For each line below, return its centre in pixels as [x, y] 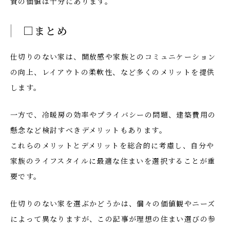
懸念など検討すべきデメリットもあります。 [89, 130]
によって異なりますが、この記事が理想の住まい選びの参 [113, 219]
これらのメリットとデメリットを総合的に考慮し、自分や [112, 145]
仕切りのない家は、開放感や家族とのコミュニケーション [113, 56]
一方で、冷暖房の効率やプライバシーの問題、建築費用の [113, 114]
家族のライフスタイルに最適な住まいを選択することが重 [113, 161]
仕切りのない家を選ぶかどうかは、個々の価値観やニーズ [113, 203]
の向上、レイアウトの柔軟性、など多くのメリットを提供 [113, 72]
